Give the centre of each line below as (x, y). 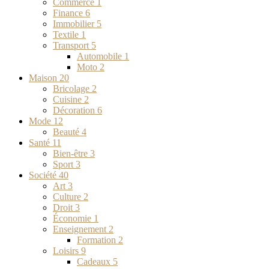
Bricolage (72, 88)
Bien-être (71, 153)
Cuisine (68, 99)
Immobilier (75, 23)
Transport (72, 45)
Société (44, 175)
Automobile (101, 56)
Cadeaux (95, 261)
